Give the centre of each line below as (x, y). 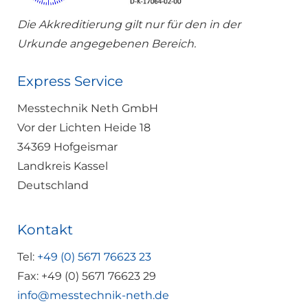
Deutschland (53, 186)
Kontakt (45, 230)
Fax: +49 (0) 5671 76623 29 (87, 276)
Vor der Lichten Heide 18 (84, 128)
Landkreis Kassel (63, 166)
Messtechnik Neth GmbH (88, 109)
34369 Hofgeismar (67, 147)
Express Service (70, 81)
